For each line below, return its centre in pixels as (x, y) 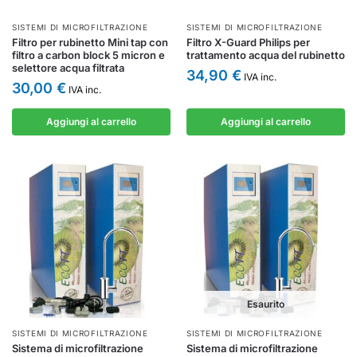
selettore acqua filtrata (68, 68)
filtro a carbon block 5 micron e (88, 55)
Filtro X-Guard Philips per (248, 42)
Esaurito (266, 304)
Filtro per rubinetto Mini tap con (90, 42)
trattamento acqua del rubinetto (266, 55)
